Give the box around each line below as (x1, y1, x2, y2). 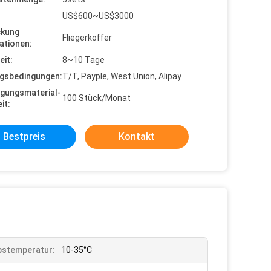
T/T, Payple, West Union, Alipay (62, 71, 181, 81)
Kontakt (119, 131, 155, 142)
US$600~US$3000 (62, 11, 134, 21)
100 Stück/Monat (62, 93, 131, 103)
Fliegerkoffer (62, 33, 112, 42)
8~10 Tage (62, 55, 105, 65)
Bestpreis (3, 131, 45, 142)
